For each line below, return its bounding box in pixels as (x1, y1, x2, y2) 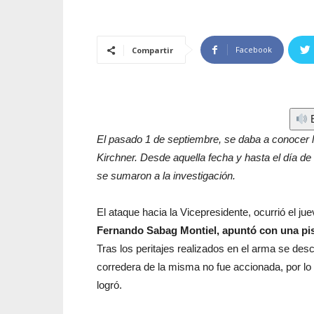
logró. (97, 279, 122, 291)
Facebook (235, 44, 272, 55)
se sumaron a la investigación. (97, 170, 235, 182)
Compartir (132, 45, 173, 55)
